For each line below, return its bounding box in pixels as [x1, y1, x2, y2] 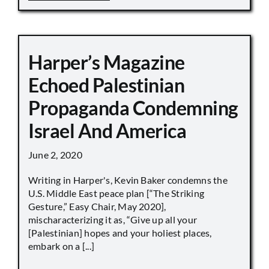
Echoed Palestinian [28, 73, 185, 97]
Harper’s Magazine [28, 50, 185, 74]
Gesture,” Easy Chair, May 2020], [28, 200, 166, 212]
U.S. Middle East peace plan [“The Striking [28, 187, 205, 199]
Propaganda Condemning [28, 95, 238, 119]
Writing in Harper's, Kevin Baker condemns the [28, 174, 228, 186]
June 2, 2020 [28, 148, 82, 160]
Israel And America [28, 118, 187, 142]
